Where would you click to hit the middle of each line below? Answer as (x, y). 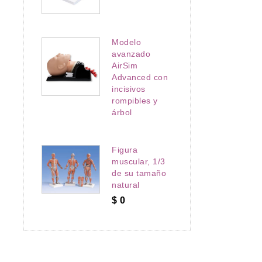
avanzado (131, 54)
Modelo (126, 42)
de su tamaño (139, 173)
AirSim (125, 65)
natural (126, 185)
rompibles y (135, 100)
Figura (125, 149)
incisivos (129, 89)
